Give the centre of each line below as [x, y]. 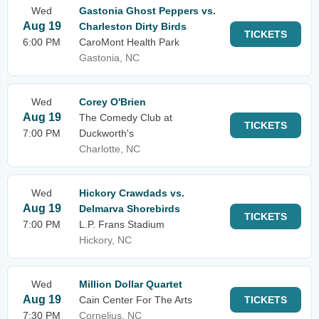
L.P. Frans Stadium [122, 224]
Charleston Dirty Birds [133, 26]
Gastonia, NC [109, 58]
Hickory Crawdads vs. [132, 193]
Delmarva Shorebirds [130, 209]
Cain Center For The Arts [136, 300]
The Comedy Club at [126, 117]
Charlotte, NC [110, 149]
